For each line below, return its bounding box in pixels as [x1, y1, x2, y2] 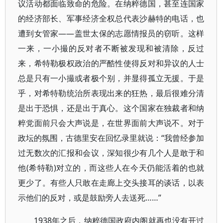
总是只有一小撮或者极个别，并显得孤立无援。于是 [18, 73, 205, 84]
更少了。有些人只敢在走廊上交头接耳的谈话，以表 [18, 177, 205, 188]
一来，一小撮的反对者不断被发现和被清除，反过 [18, 43, 205, 54]
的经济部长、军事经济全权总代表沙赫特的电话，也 [18, 13, 205, 24]
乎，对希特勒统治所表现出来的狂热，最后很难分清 [18, 88, 205, 99]
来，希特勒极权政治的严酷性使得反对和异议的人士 [18, 58, 205, 69]
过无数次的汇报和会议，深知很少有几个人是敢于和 [18, 147, 205, 158]
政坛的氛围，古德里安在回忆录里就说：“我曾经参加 [18, 132, 205, 143]
